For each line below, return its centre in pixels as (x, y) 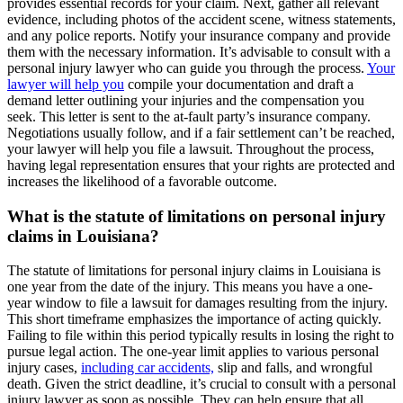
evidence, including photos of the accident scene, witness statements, (201, 19)
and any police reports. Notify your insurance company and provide (199, 35)
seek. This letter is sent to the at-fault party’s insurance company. (189, 116)
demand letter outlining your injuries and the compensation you (186, 100)
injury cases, (44, 368)
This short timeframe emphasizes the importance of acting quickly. (194, 319)
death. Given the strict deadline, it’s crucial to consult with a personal (201, 384)
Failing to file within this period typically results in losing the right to (201, 336)
